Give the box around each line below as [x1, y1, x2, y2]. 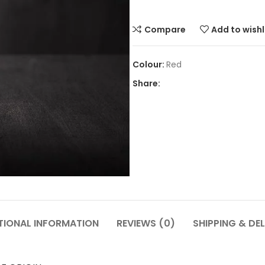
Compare [144, 23, 186, 35]
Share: [132, 77, 160, 89]
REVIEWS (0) [117, 216, 175, 230]
